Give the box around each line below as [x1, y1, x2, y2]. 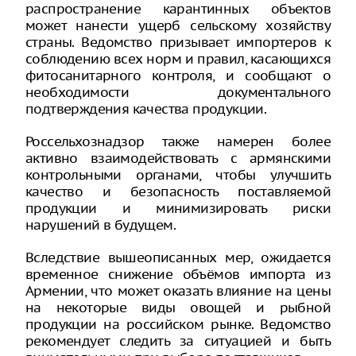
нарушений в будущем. [25, 216, 176, 234]
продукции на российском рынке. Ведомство [25, 315, 331, 333]
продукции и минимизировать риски [25, 199, 331, 217]
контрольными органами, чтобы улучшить [25, 166, 331, 184]
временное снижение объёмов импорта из [25, 265, 331, 283]
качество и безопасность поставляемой [25, 183, 331, 200]
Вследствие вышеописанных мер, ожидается [25, 249, 331, 266]
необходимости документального [25, 83, 331, 101]
